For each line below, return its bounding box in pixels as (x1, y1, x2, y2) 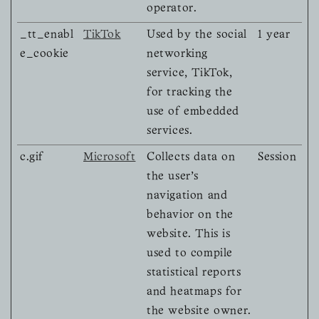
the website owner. (147, 306, 251, 317)
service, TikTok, (147, 68, 233, 79)
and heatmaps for (147, 287, 242, 298)
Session (258, 152, 297, 163)
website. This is (147, 229, 231, 240)
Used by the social (147, 30, 247, 41)
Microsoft (83, 152, 136, 163)
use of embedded (147, 107, 239, 117)
